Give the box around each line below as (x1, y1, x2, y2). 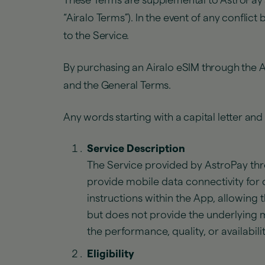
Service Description (87, 143, 185, 154)
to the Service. (63, 30, 130, 41)
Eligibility (87, 248, 134, 259)
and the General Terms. (63, 80, 172, 91)
